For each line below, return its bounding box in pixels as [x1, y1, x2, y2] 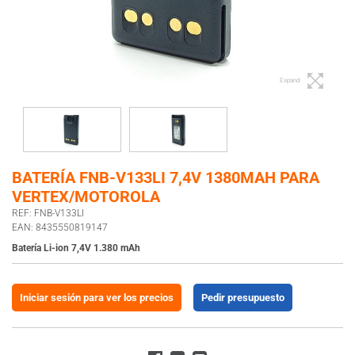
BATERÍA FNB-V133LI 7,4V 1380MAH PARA [12, 167, 319, 187]
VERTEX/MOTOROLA [12, 186, 160, 206]
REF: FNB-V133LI [12, 207, 84, 219]
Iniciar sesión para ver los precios [20, 291, 174, 303]
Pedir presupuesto [201, 291, 284, 303]
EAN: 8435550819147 [12, 221, 108, 233]
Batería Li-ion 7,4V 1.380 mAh [12, 242, 140, 254]
